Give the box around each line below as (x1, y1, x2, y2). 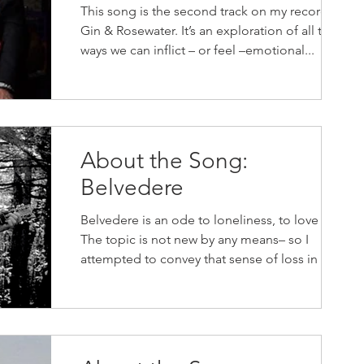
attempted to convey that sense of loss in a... (80, 251, 337, 266)
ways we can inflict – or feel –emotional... (80, 42, 314, 58)
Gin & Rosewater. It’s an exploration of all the (80, 23, 336, 38)
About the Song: (80, 147, 248, 174)
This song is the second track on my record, (80, 3, 331, 19)
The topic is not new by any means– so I (80, 232, 309, 247)
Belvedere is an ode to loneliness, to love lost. (80, 212, 346, 227)
